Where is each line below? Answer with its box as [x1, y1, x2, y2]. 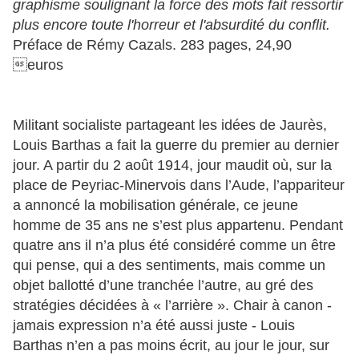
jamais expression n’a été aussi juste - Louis [13, 317, 295, 333]
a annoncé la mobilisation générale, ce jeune [13, 196, 298, 213]
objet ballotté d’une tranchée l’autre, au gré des [13, 276, 313, 293]
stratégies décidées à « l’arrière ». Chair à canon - [13, 296, 332, 313]
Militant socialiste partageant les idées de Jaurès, [13, 116, 327, 133]
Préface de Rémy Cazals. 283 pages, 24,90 [13, 36, 292, 53]
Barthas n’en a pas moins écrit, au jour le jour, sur [13, 337, 329, 353]
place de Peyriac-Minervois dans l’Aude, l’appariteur [13, 176, 345, 193]
